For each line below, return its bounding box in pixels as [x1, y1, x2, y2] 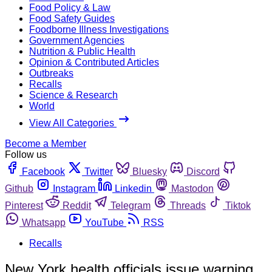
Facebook [22, 166, 65, 177]
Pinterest [5, 200, 43, 211]
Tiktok [225, 200, 251, 211]
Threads [170, 200, 206, 211]
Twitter [84, 166, 113, 177]
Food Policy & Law [29, 2, 110, 13]
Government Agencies [29, 35, 124, 46]
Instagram [53, 183, 95, 194]
